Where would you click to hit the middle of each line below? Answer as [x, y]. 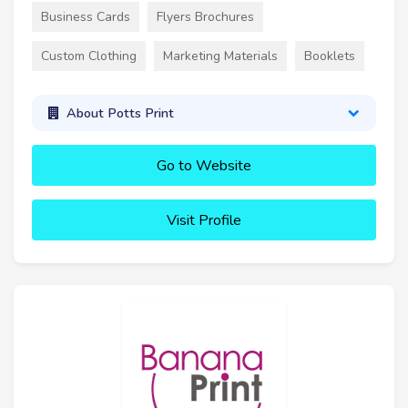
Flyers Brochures [205, 16]
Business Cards [86, 16]
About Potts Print [120, 112]
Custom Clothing [89, 56]
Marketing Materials [220, 56]
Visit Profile [204, 221]
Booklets [330, 56]
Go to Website [204, 166]
